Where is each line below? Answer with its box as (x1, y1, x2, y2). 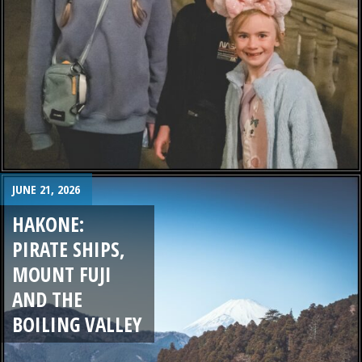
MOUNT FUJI (12, 259, 112, 288)
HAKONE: (12, 209, 84, 238)
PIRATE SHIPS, (12, 234, 125, 263)
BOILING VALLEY (12, 309, 142, 338)
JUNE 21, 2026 (12, 181, 80, 197)
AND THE (12, 284, 82, 313)
